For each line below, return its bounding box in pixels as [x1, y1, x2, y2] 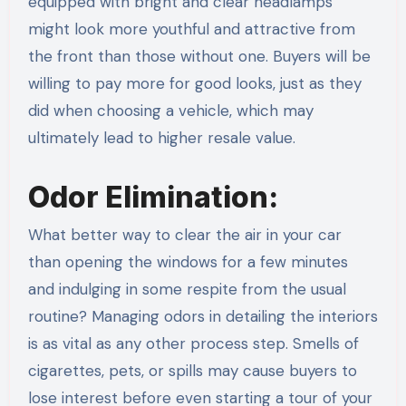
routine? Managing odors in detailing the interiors [27, 306, 378, 327]
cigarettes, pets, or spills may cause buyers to [27, 361, 357, 382]
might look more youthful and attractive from [27, 18, 355, 39]
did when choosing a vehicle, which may [27, 100, 314, 121]
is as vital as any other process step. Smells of [27, 333, 359, 354]
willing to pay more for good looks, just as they [27, 72, 362, 93]
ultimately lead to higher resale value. [27, 127, 295, 148]
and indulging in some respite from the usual [27, 279, 346, 300]
